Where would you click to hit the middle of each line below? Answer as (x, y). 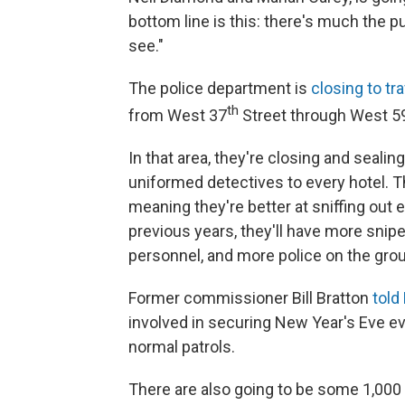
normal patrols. (182, 347)
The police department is (220, 88)
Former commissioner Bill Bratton (250, 298)
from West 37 (178, 115)
